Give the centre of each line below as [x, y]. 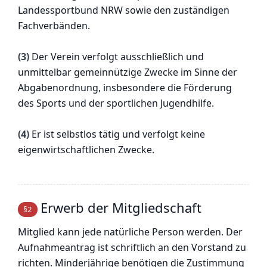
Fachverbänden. [54, 26]
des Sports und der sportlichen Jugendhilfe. [116, 103]
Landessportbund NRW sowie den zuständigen [124, 10]
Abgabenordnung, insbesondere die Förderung [125, 87]
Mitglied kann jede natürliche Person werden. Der [130, 232]
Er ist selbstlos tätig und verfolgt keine [117, 134]
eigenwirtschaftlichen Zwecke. [86, 149]
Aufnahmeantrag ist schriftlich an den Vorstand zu [132, 248]
